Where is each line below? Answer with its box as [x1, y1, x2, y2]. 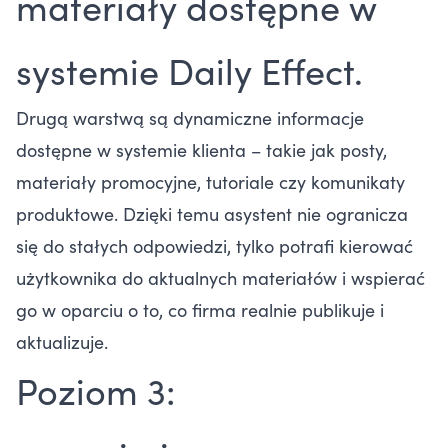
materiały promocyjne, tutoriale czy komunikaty [16, 169, 405, 195]
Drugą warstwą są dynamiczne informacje [16, 105, 364, 131]
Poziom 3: [16, 364, 175, 416]
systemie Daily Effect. [16, 44, 363, 96]
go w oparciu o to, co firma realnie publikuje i [16, 297, 384, 323]
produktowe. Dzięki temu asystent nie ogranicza [16, 201, 408, 227]
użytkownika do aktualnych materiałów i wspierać [16, 265, 425, 291]
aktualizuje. [16, 329, 108, 355]
